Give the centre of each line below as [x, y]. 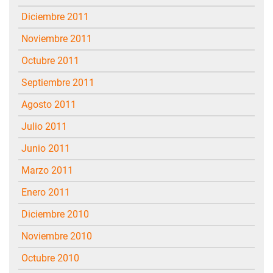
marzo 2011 [51, 170]
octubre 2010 [54, 258]
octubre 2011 [54, 60]
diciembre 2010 [58, 214]
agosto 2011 [52, 104]
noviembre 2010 [60, 236]
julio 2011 [47, 126]
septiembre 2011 [61, 82]
